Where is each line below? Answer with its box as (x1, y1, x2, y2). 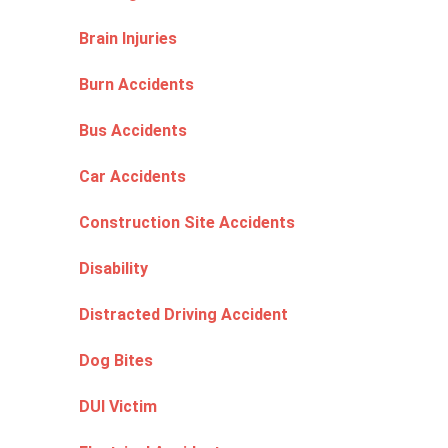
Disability (79, 259, 148, 278)
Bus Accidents (79, 121, 187, 140)
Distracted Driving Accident (79, 305, 288, 324)
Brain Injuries (79, 29, 177, 48)
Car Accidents (79, 167, 186, 186)
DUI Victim (79, 397, 157, 416)
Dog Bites (79, 351, 153, 370)
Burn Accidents (79, 75, 194, 94)
